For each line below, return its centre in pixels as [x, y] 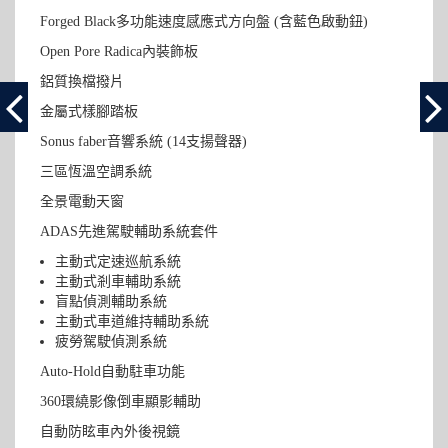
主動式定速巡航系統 [118, 261]
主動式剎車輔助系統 [118, 281]
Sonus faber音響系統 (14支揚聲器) [144, 141]
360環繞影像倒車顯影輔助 [121, 401]
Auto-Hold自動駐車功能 [113, 371]
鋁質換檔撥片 [82, 81]
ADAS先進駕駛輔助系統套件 [129, 231]
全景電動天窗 [82, 201]
